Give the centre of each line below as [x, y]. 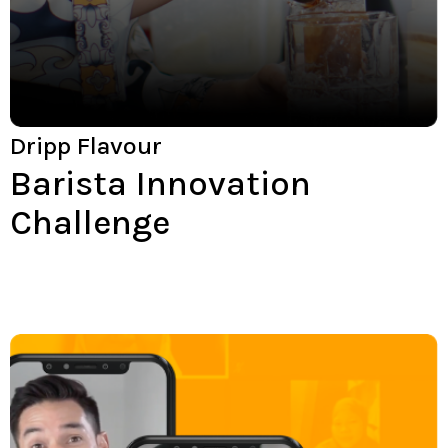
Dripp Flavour [86, 146]
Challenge [90, 223]
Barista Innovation [160, 184]
